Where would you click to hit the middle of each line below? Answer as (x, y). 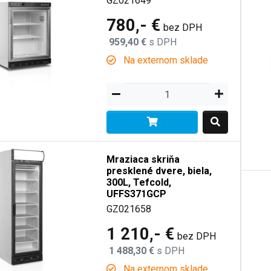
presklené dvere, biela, (159, 171)
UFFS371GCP (137, 194)
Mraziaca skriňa (143, 159)
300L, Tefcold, (139, 182)
